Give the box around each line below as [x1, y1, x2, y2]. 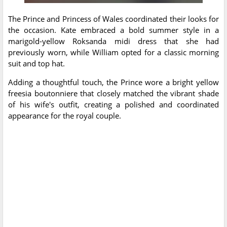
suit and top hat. [8, 58, 65, 69]
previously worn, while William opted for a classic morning [8, 47, 219, 58]
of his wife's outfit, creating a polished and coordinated [8, 99, 219, 110]
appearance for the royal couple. [8, 110, 121, 121]
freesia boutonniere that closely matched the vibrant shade [8, 88, 219, 99]
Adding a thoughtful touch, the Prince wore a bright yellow [8, 77, 219, 88]
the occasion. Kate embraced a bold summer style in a [8, 25, 219, 35]
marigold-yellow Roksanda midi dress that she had [8, 36, 219, 47]
